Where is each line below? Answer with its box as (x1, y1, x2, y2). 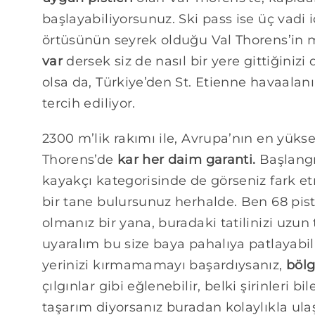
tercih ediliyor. (41, 96, 136, 112)
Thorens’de (41, 152, 117, 168)
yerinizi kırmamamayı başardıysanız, (41, 257, 286, 274)
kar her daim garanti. (117, 152, 256, 168)
